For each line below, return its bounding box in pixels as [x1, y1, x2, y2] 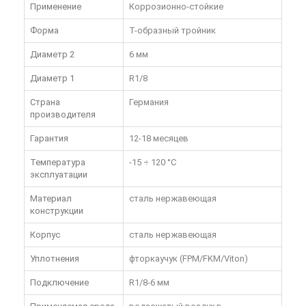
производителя [30, 109, 96, 120]
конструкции [30, 206, 83, 217]
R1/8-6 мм [129, 277, 169, 288]
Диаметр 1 [30, 73, 74, 84]
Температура [30, 157, 85, 168]
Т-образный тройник [129, 25, 216, 36]
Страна [30, 97, 60, 108]
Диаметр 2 [30, 49, 74, 60]
